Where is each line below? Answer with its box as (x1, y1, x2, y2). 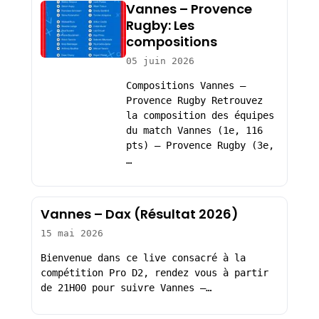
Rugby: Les (125, 16, 194, 34)
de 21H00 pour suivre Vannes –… (40, 281, 211, 293)
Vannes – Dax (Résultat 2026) (40, 205, 239, 224)
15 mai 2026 (40, 228, 103, 239)
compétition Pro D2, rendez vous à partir (40, 266, 268, 278)
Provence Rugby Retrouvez (125, 94, 263, 106)
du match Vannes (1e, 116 (125, 124, 263, 136)
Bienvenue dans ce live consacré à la (40, 251, 246, 263)
